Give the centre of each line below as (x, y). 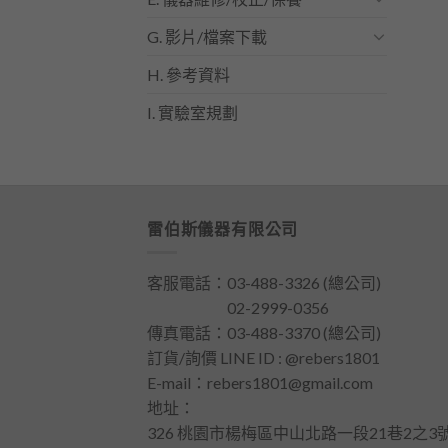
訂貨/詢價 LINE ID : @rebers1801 (263, 358)
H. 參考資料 (188, 74)
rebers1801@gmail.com (290, 383)
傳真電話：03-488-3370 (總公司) (264, 333)
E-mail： (177, 383)
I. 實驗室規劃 (192, 112)
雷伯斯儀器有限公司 (223, 228)
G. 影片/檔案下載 (207, 36)
